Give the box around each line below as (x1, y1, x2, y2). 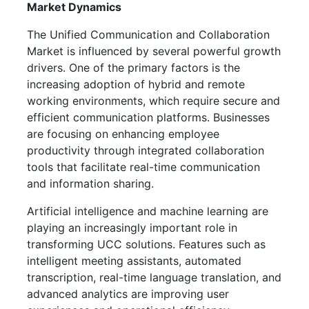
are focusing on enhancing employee (27, 126, 219, 141)
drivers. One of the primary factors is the (27, 60, 240, 74)
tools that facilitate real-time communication (27, 159, 260, 174)
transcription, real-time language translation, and (27, 270, 281, 284)
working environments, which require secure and (27, 93, 280, 108)
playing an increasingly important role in (27, 220, 237, 235)
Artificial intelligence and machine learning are (27, 203, 268, 218)
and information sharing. (27, 176, 154, 190)
